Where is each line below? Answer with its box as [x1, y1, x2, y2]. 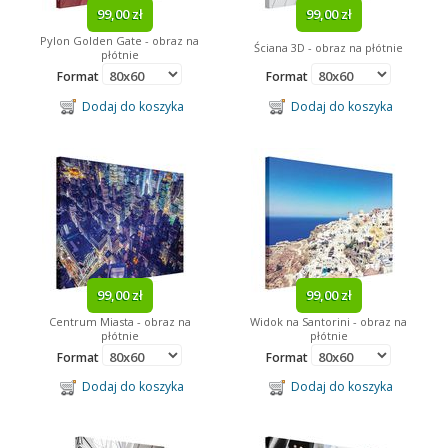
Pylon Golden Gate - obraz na [40, 33, 199, 49]
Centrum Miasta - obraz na [48, 313, 191, 329]
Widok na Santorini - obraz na [250, 313, 407, 329]
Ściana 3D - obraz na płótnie [254, 40, 403, 56]
